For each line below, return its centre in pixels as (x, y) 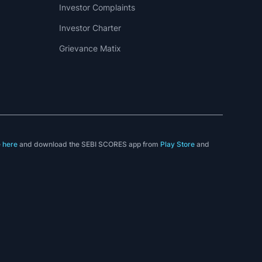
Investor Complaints (97, 7)
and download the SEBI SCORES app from (89, 144)
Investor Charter (90, 28)
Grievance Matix (90, 48)
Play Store (178, 144)
